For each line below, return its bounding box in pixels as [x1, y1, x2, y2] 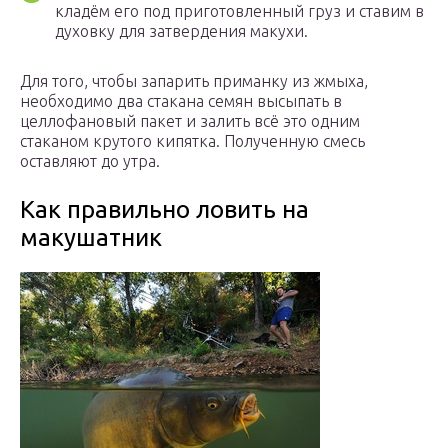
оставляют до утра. [20, 152, 160, 171]
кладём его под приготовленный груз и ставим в [55, 2, 424, 21]
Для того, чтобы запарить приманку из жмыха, [20, 72, 368, 91]
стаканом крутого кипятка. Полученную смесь [20, 132, 365, 151]
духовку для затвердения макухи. [55, 22, 308, 41]
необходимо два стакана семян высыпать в [20, 92, 342, 111]
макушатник [20, 224, 162, 252]
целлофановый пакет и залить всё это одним [20, 112, 360, 131]
